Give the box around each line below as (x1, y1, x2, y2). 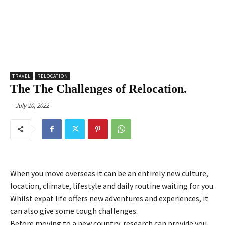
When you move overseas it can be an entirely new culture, (10, 168, 208, 178)
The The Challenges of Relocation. (10, 82, 187, 96)
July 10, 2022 (15, 101, 49, 110)
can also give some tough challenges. (10, 205, 138, 216)
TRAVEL (12, 73, 31, 80)
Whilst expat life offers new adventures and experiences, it (10, 193, 208, 203)
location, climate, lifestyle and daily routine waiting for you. (10, 180, 215, 191)
